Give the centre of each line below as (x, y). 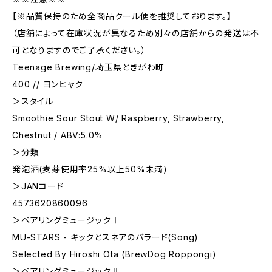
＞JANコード (38, 186)
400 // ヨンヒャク (48, 84)
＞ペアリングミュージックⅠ (66, 220)
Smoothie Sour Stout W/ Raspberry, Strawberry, (118, 118)
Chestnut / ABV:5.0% (58, 135)
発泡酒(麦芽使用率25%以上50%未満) (90, 169)
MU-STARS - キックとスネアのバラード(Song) (106, 237)
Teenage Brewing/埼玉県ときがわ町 (89, 67)
